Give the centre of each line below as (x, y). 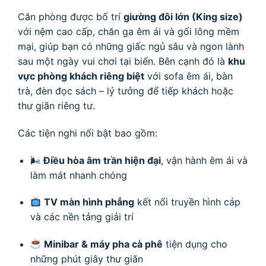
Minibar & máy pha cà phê (104, 244)
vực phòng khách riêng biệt (81, 76)
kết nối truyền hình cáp (188, 202)
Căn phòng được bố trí (71, 16)
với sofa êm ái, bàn (189, 76)
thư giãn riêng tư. (56, 105)
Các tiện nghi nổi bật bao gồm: (88, 133)
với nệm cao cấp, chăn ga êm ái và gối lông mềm (129, 31)
